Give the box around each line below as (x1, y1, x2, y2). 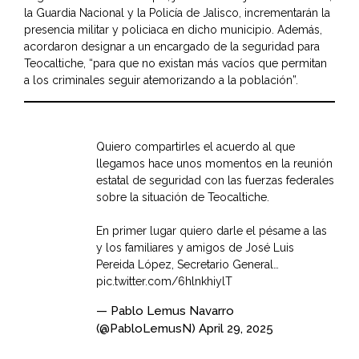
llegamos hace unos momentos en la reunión (96, 157, 333, 171)
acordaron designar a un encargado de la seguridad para (24, 40, 320, 54)
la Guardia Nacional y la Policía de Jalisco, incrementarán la (24, 6, 330, 20)
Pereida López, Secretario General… (96, 258, 279, 272)
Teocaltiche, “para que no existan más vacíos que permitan (24, 57, 327, 71)
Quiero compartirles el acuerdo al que (96, 140, 295, 154)
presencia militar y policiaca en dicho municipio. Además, (24, 23, 322, 37)
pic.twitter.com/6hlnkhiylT (96, 275, 232, 288)
